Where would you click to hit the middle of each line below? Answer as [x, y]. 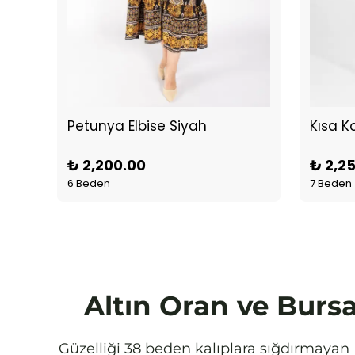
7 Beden [331, 183]
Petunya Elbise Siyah [137, 126]
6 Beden [89, 183]
